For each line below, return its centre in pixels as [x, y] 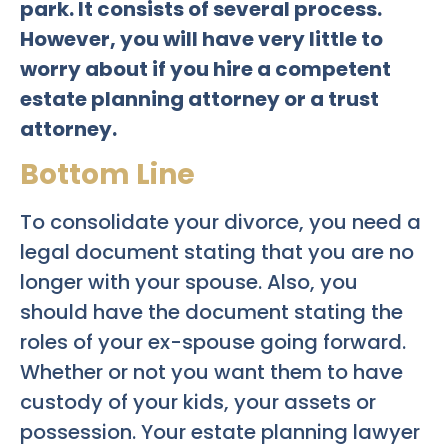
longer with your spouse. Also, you [189, 282]
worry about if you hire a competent [205, 68]
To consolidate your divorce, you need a [220, 222]
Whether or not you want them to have [211, 372]
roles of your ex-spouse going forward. [213, 342]
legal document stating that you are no [217, 252]
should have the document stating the [211, 312]
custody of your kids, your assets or [198, 402]
